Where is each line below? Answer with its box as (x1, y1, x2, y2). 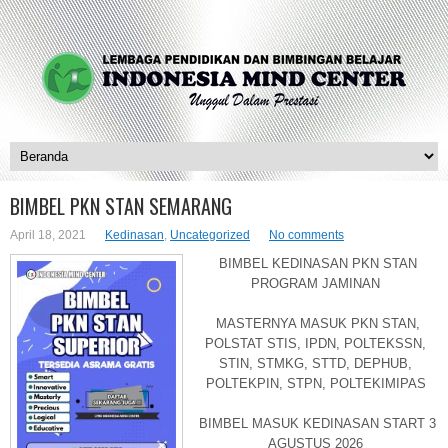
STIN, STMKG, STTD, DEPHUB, (219, 356, 412, 371)
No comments (269, 228, 344, 242)
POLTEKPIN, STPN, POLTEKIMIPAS (205, 376, 426, 391)
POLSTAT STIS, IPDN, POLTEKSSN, (205, 336, 426, 351)
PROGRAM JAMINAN (251, 276, 380, 291)
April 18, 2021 (10, 228, 86, 242)
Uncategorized (170, 228, 250, 242)
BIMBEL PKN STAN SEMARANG (10, 191, 232, 221)
